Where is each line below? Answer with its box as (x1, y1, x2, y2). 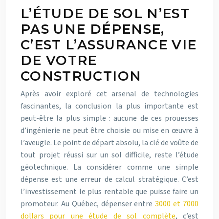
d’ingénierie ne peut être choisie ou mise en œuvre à (21, 125, 198, 136)
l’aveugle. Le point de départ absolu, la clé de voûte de (21, 137, 198, 148)
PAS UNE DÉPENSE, (21, 21, 165, 37)
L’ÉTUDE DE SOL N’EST (21, 5, 190, 22)
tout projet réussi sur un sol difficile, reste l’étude (21, 150, 198, 160)
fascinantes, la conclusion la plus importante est (21, 101, 198, 111)
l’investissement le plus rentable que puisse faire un (21, 186, 198, 197)
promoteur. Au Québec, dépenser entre (21, 198, 155, 209)
